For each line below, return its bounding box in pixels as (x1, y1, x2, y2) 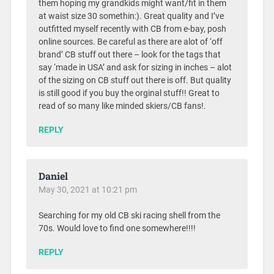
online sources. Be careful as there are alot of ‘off (38, 36, 223, 47)
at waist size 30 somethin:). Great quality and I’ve (38, 10, 224, 21)
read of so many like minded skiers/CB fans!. (38, 100, 206, 111)
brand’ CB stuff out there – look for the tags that (38, 49, 221, 60)
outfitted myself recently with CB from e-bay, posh (38, 23, 226, 34)
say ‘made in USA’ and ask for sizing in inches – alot (38, 62, 232, 73)
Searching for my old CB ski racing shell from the (38, 210, 220, 221)
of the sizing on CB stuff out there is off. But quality (38, 75, 231, 86)
